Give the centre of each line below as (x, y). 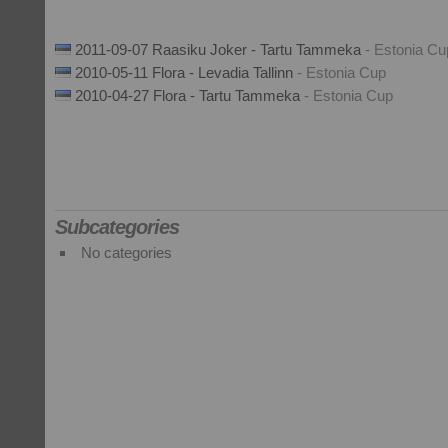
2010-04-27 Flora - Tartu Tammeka (189, 95)
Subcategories (117, 227)
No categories (126, 252)
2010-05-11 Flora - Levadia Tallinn (186, 72)
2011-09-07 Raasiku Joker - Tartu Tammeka (220, 49)
